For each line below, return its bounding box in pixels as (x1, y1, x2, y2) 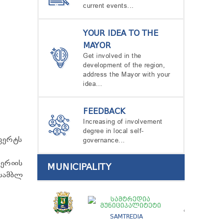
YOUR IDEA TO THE (83, 28, 158, 38)
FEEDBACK (83, 107, 125, 116)
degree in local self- (83, 127, 144, 136)
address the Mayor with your (83, 71, 170, 79)
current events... (83, 2, 134, 10)
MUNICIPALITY (47, 162, 111, 172)
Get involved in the (83, 52, 141, 60)
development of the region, (83, 61, 165, 70)
